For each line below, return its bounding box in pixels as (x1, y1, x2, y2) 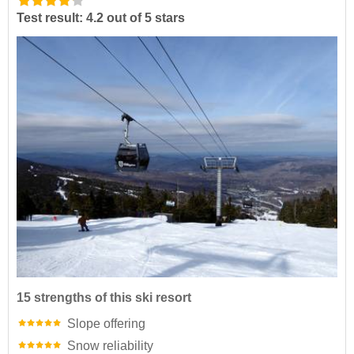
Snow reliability (67, 338, 153, 352)
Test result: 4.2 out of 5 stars (17, 11, 185, 25)
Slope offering (67, 316, 145, 330)
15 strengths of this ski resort (17, 290, 191, 304)
